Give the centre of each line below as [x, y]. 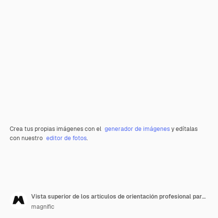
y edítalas [184, 129]
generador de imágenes [137, 129]
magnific [43, 207]
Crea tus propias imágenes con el [56, 129]
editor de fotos [66, 138]
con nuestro [27, 138]
